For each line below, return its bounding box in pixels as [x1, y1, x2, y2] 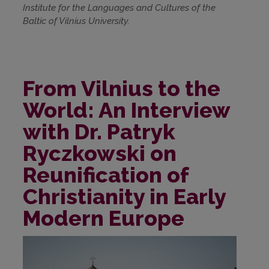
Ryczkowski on [23, 141, 177, 166]
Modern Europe [23, 205, 194, 231]
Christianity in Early [23, 184, 226, 210]
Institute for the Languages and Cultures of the [23, 2, 216, 14]
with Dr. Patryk [23, 119, 175, 145]
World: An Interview [23, 97, 230, 123]
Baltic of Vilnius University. [23, 16, 130, 27]
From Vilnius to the [23, 76, 220, 101]
